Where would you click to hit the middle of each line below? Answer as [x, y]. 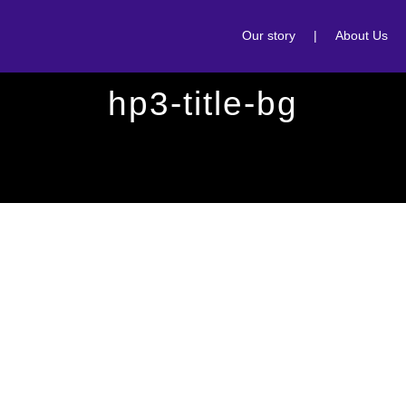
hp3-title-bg [203, 104]
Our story [269, 35]
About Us [362, 35]
